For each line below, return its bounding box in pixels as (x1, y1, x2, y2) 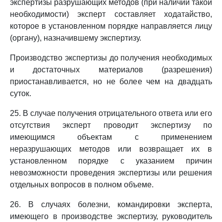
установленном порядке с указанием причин (10, 157, 212, 165)
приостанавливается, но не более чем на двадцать (10, 77, 212, 86)
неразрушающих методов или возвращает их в (10, 145, 212, 153)
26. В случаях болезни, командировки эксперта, (10, 200, 212, 209)
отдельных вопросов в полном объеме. (10, 180, 154, 189)
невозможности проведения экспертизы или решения (10, 168, 212, 177)
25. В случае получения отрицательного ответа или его (10, 109, 212, 117)
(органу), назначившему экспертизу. (10, 34, 141, 42)
